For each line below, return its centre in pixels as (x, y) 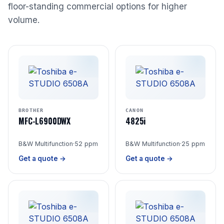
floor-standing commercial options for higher (97, 7)
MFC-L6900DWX (45, 121)
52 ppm (86, 144)
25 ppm (193, 144)
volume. (24, 20)
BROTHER (31, 110)
